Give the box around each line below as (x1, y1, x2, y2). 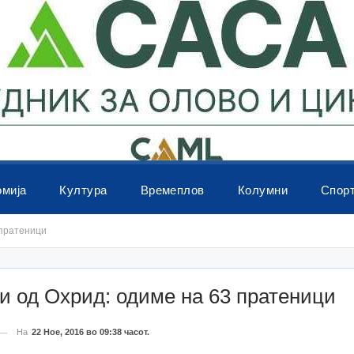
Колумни (237, 183, 288, 197)
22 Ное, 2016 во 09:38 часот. (32, 327, 150, 337)
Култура (59, 183, 107, 197)
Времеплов (140, 183, 205, 197)
